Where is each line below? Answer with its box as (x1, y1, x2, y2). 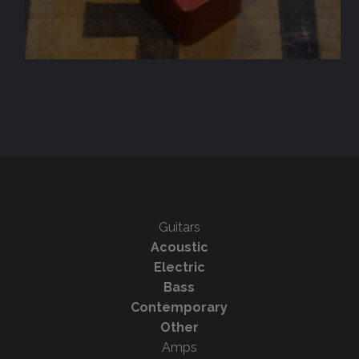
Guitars (158, 219, 200, 235)
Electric (153, 259, 205, 275)
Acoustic (150, 239, 208, 255)
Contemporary (131, 299, 228, 315)
